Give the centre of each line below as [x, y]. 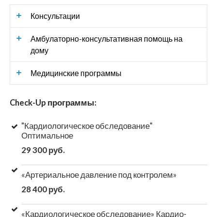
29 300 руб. [43, 150]
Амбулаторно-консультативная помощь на [107, 38]
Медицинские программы [76, 73]
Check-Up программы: [53, 102]
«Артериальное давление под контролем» [99, 174]
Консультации [55, 15]
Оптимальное [47, 135]
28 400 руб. [43, 189]
